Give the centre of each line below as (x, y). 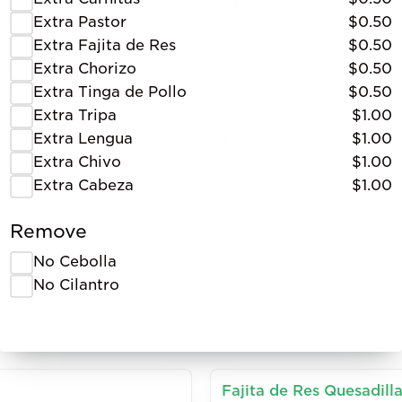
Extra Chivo (77, 162)
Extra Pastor (80, 22)
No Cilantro (76, 285)
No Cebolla (75, 262)
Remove (48, 232)
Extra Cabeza (83, 185)
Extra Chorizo (85, 69)
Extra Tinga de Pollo (110, 92)
